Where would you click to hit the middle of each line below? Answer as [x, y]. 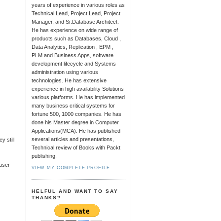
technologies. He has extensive [69, 81]
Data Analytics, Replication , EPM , [72, 47]
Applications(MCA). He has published [76, 131]
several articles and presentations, [73, 139]
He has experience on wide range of [74, 30]
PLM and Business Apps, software [72, 55]
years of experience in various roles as [78, 5]
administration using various [65, 72]
